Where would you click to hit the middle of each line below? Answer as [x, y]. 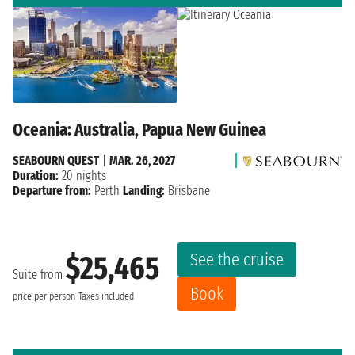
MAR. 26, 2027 [142, 160]
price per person [44, 297]
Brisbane [187, 190]
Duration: [36, 175]
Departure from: [52, 190]
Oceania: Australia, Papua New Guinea [139, 129]
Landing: [144, 190]
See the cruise [237, 259]
